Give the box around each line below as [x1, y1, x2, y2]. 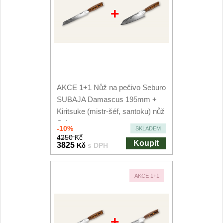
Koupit [133, 139, 159, 147]
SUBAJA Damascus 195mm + [57, 95, 157, 104]
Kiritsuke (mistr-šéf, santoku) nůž [57, 107, 165, 115]
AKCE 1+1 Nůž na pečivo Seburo [57, 83, 166, 92]
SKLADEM [135, 125, 161, 131]
